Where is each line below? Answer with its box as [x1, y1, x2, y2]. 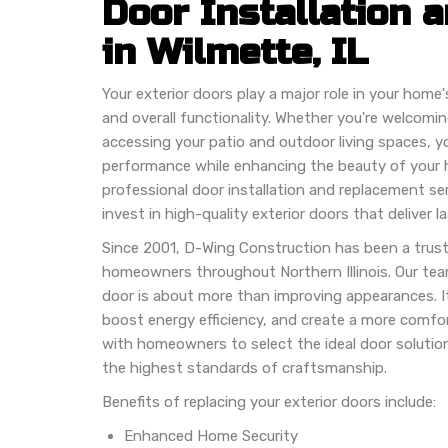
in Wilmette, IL [102, 30, 368, 74]
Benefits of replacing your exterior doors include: [102, 392, 436, 411]
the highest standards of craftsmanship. [102, 358, 387, 377]
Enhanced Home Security [124, 426, 298, 445]
